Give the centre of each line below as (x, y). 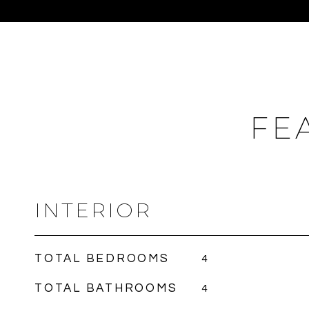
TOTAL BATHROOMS (106, 288)
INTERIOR (93, 210)
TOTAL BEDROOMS (102, 259)
